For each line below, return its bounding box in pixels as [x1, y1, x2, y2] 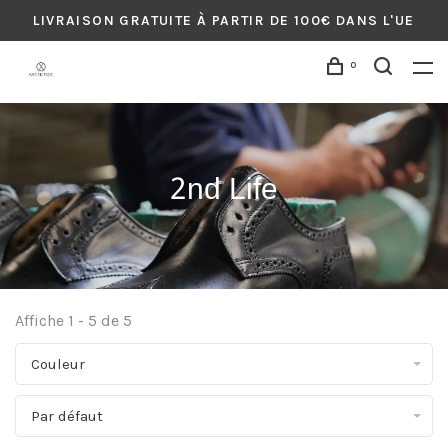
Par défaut [31, 407, 103, 425]
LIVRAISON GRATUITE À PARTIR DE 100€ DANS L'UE [33, 12, 415, 29]
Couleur [31, 355, 85, 373]
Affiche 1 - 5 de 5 [15, 311, 132, 330]
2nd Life [170, 165, 278, 217]
